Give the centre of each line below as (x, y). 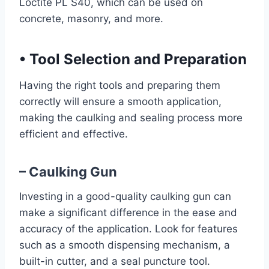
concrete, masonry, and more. (91, 19)
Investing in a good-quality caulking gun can (125, 196)
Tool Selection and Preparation (136, 59)
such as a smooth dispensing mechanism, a (125, 245)
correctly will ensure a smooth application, (120, 101)
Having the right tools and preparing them (120, 85)
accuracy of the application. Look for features (128, 229)
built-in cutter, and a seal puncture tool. (115, 261)
